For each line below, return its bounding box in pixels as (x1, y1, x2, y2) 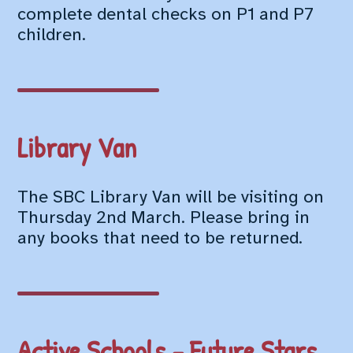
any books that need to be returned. (17, 229, 303, 249)
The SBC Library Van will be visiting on (17, 188, 325, 208)
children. (17, 26, 87, 46)
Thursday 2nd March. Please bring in (17, 209, 310, 229)
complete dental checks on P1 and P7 (17, 6, 314, 25)
